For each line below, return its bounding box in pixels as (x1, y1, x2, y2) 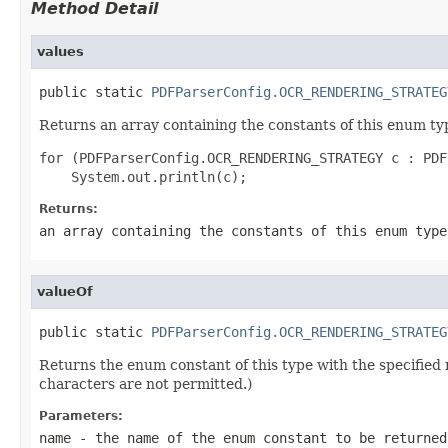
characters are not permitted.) (39, 375, 252, 392)
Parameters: (39, 408, 123, 423)
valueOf (37, 283, 93, 299)
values (37, 43, 84, 59)
